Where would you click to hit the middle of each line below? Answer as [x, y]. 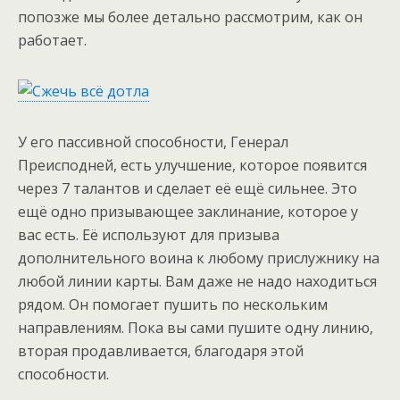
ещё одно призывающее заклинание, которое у [188, 212]
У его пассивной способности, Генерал [153, 142]
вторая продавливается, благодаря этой [161, 351]
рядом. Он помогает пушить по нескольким [173, 304]
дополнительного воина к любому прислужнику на [199, 258]
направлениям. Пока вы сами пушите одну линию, [196, 328]
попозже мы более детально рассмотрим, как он [190, 17]
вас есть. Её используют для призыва [149, 235]
